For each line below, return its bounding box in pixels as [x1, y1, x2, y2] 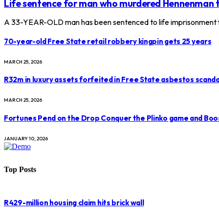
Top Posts [4, 165, 36, 174]
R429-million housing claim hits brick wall [4, 197, 144, 207]
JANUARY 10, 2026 [4, 135, 48, 142]
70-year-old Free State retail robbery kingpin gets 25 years [4, 36, 212, 46]
